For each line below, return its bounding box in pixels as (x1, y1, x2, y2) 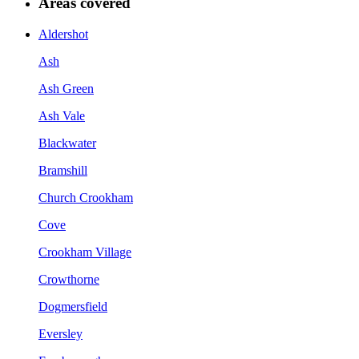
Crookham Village (38, 244, 131, 259)
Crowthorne (38, 272, 99, 286)
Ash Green (38, 81, 94, 95)
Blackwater (38, 135, 96, 150)
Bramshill (38, 163, 87, 177)
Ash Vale (38, 108, 85, 123)
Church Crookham (38, 190, 133, 204)
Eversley (38, 326, 83, 341)
